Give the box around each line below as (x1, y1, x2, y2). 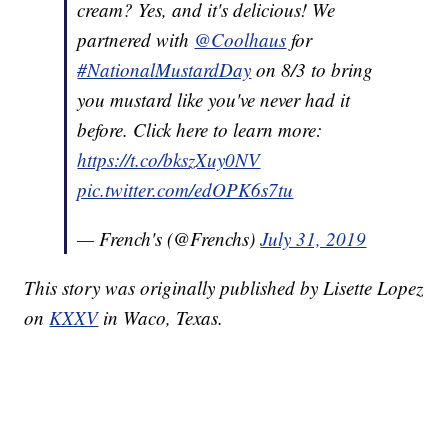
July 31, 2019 (260, 226, 367, 252)
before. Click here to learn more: (77, 117, 329, 143)
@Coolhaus (194, 27, 287, 53)
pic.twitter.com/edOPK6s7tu (77, 177, 294, 203)
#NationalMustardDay (77, 57, 252, 83)
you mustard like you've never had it (77, 87, 351, 113)
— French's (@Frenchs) (77, 226, 261, 252)
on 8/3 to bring (256, 57, 374, 83)
